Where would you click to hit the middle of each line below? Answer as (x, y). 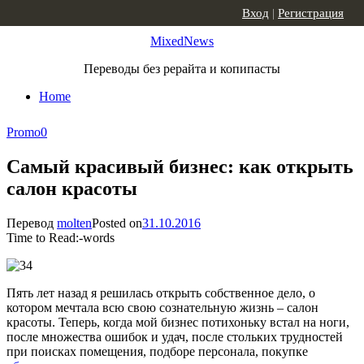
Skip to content (45, 13)
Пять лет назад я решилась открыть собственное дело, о (161, 292)
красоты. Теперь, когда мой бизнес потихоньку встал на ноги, (178, 322)
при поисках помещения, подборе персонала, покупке (157, 351)
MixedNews (182, 41)
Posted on (117, 223)
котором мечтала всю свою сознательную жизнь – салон (162, 307)
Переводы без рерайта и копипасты (182, 69)
